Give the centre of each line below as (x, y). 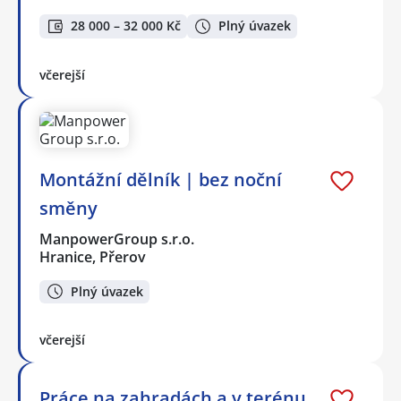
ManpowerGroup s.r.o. (118, 239)
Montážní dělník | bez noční (161, 179)
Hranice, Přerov (93, 256)
